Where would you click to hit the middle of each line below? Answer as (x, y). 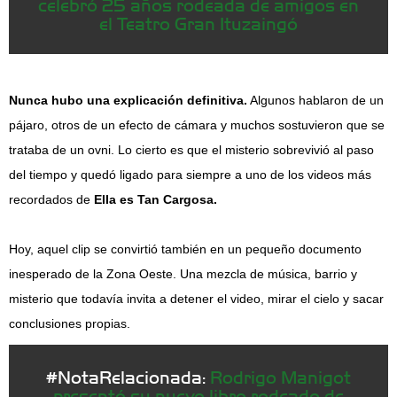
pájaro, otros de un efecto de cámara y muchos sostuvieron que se (197, 125)
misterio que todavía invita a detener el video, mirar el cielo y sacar (196, 299)
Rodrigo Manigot (280, 376)
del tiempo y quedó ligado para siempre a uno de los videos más (190, 175)
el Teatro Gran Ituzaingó (198, 23)
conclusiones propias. (70, 323)
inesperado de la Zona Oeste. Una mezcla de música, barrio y (183, 274)
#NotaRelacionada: (128, 376)
